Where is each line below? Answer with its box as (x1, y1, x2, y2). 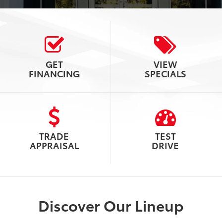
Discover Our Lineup (38, 194, 184, 216)
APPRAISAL (29, 138, 79, 152)
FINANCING (28, 66, 80, 80)
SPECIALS (144, 66, 186, 80)
